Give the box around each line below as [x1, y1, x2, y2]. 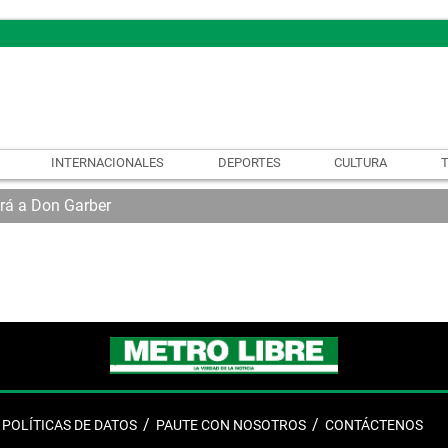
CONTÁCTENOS [324, 416, 423, 433]
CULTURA [334, 154, 388, 170]
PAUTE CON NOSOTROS [155, 416, 306, 433]
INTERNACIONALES [50, 154, 164, 170]
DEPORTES [217, 154, 281, 170]
